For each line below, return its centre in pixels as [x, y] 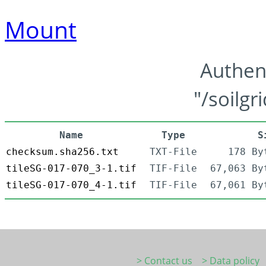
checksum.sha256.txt [62, 152]
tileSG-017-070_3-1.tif [71, 169]
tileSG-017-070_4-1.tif [71, 185]
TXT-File [173, 152]
